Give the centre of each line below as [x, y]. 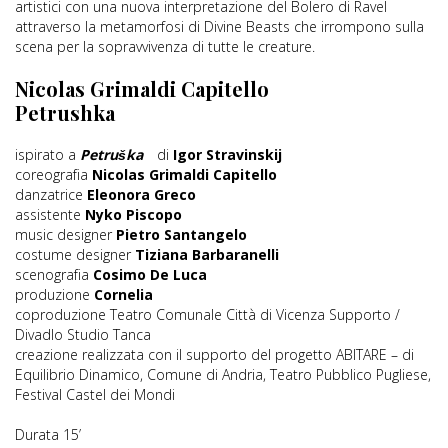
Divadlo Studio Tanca [83, 335]
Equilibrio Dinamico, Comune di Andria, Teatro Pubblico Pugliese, [223, 375]
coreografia [53, 175]
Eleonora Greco [141, 195]
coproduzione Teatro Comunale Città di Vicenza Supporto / [207, 315]
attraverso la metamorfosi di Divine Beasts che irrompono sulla [219, 27]
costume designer [75, 255]
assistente [50, 215]
